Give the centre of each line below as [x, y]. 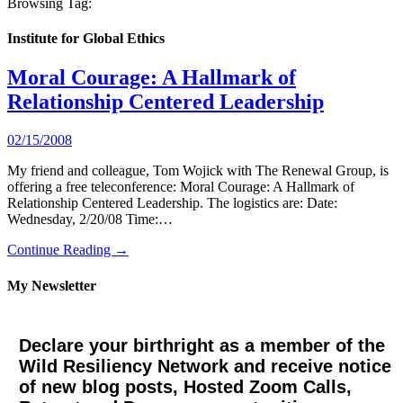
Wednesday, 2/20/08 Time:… [90, 219]
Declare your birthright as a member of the [201, 345]
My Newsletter [52, 285]
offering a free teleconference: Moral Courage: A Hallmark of [181, 187]
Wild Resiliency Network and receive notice [205, 366]
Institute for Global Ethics [86, 39]
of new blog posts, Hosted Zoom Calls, [185, 386]
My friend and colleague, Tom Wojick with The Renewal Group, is [198, 171]
